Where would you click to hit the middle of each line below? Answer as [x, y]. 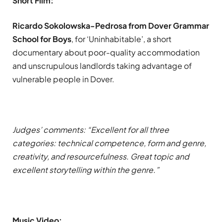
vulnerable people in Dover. [63, 79]
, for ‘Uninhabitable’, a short [121, 39]
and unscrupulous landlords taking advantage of [102, 65]
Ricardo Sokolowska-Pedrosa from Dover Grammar [111, 25]
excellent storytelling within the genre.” [86, 169]
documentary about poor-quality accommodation [106, 52]
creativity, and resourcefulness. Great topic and [101, 156]
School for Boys [42, 39]
